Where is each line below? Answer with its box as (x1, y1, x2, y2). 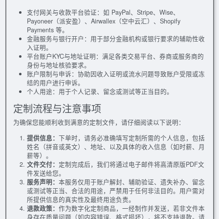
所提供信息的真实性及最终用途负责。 (26, 195, 135, 204)
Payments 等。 (26, 25, 68, 34)
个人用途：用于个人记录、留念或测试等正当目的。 (26, 87, 173, 96)
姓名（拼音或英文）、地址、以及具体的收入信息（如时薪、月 (26, 142, 205, 151)
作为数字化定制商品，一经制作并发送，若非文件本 (58, 203, 205, 213)
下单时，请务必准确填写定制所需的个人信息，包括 (58, 133, 205, 142)
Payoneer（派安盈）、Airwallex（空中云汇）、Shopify (26, 16, 180, 25)
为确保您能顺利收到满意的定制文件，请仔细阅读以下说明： (13, 117, 185, 127)
